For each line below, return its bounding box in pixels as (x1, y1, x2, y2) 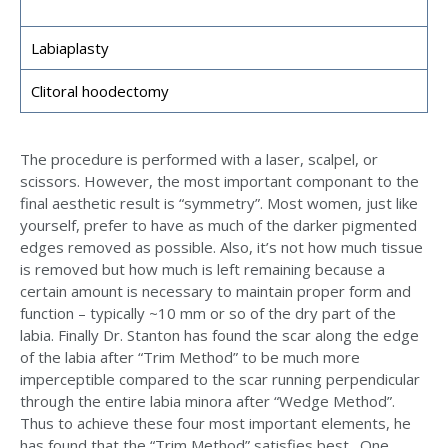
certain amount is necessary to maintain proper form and (20, 281, 411, 302)
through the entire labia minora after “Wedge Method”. (20, 391, 395, 412)
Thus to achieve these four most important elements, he (20, 413, 411, 434)
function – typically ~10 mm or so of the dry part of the (20, 303, 396, 324)
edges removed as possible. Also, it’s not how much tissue (20, 237, 423, 258)
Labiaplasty (31, 38, 109, 59)
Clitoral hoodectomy (31, 81, 169, 102)
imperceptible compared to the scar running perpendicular (20, 369, 420, 390)
